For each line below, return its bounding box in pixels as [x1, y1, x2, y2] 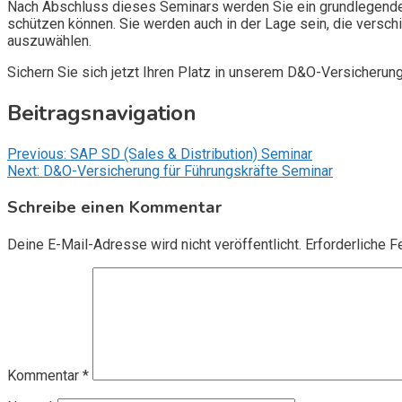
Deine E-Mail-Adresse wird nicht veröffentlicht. [7, 236, 301, 254]
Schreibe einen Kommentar [7, 196, 222, 220]
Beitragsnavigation [7, 98, 197, 127]
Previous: [7, 144, 66, 162]
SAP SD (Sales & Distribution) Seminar [70, 144, 312, 162]
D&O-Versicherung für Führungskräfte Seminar [43, 162, 333, 179]
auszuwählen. [7, 31, 92, 49]
